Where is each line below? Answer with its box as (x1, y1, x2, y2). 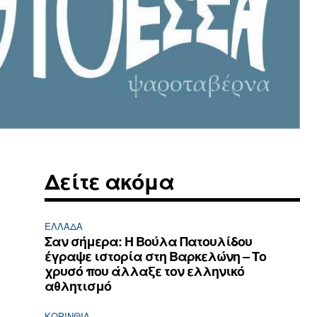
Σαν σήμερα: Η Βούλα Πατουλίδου (45, 232, 253, 251)
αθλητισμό (45, 277, 112, 296)
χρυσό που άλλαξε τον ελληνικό (45, 262, 245, 281)
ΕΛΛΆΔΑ (45, 219, 83, 234)
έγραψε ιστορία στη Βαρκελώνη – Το (45, 247, 267, 266)
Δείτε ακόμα (45, 166, 175, 197)
